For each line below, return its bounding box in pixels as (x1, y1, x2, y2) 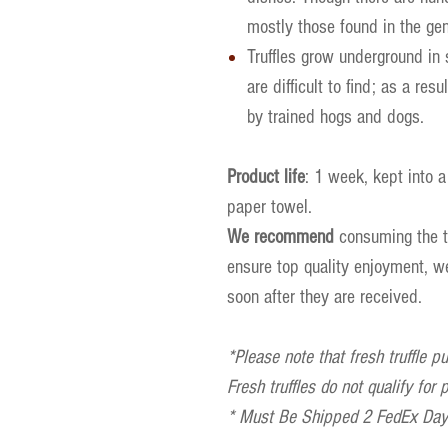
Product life (227, 166, 305, 188)
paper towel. (227, 196, 312, 218)
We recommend (227, 226, 334, 248)
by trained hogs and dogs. (247, 106, 424, 128)
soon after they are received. (227, 286, 422, 308)
